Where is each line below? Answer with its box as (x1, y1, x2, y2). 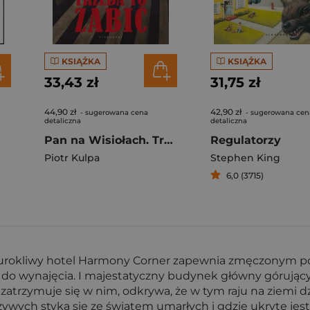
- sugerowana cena (78, 108, 148, 117)
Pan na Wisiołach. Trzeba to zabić (164, 134, 173, 147)
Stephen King (210, 152, 280, 164)
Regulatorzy (210, 134, 281, 147)
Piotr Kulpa (44, 152, 100, 164)
